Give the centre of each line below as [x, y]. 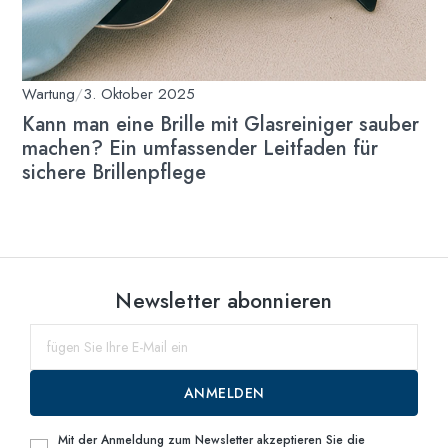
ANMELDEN [224, 393]
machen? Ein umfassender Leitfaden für [200, 149]
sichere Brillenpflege [114, 173]
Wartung [49, 94]
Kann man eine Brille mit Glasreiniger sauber [221, 125]
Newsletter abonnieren [224, 301]
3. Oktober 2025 [139, 94]
